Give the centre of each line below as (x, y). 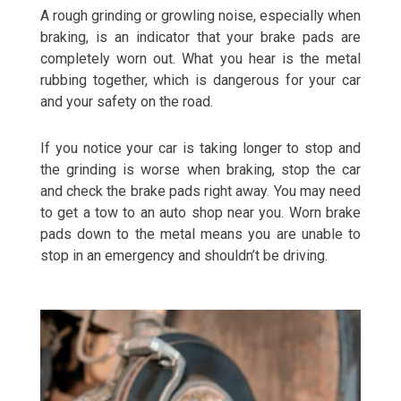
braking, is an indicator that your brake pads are (200, 37)
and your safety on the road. (127, 102)
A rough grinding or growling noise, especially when (200, 16)
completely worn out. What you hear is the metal (200, 59)
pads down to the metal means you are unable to (200, 234)
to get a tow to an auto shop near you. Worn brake (200, 213)
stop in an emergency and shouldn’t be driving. (186, 256)
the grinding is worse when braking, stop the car (200, 170)
